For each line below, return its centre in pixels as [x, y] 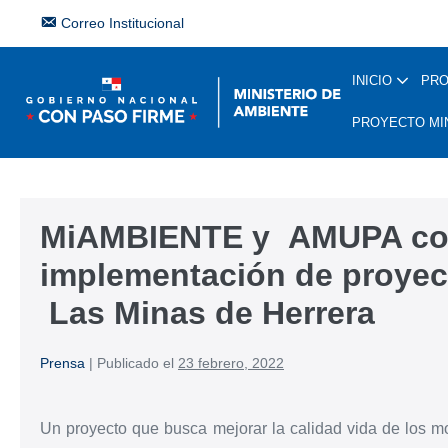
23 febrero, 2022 [231, 363]
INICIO [374, 80]
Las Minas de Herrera [207, 313]
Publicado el [135, 363]
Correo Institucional [123, 23]
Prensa [62, 363]
